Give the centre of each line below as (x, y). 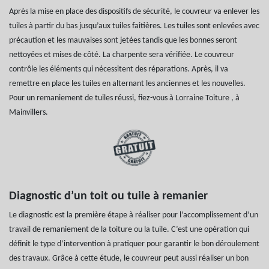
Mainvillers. (29, 112)
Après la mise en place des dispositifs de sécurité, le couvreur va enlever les (134, 11)
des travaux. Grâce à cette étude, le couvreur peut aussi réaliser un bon (129, 258)
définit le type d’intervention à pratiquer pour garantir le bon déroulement (134, 244)
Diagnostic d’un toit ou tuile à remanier (108, 196)
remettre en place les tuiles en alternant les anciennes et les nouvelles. (127, 83)
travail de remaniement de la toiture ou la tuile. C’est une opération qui (129, 229)
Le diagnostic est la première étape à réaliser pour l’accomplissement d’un (134, 215)
